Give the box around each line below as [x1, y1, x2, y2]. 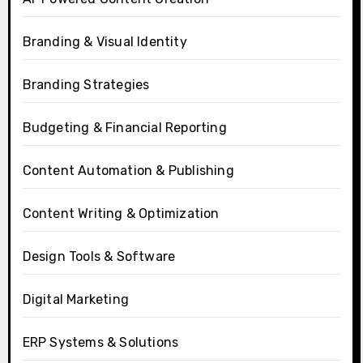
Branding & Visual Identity [22, 34, 187, 50]
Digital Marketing [22, 292, 129, 308]
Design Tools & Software [22, 249, 176, 265]
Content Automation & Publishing [22, 163, 234, 179]
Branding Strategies [22, 77, 150, 93]
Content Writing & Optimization [22, 206, 220, 222]
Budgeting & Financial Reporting [22, 120, 227, 136]
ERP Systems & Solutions [22, 335, 179, 351]
